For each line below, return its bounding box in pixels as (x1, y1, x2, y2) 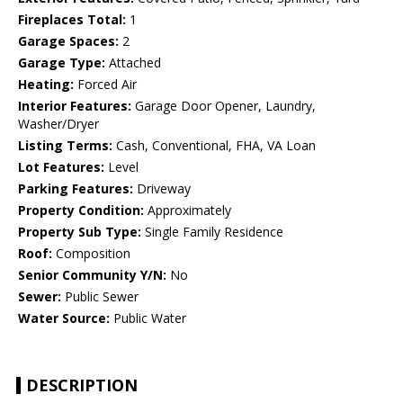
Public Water (110, 309, 186, 327)
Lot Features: (18, 158, 104, 176)
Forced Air (74, 76, 137, 94)
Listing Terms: (18, 137, 112, 155)
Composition (52, 245, 130, 263)
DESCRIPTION (26, 374, 138, 397)
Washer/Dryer (18, 115, 99, 133)
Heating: (18, 76, 74, 94)
